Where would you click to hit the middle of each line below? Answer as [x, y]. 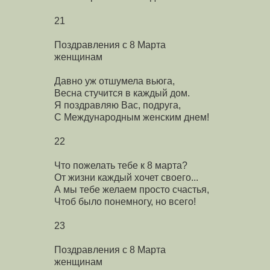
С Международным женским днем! [132, 117]
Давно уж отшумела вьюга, [115, 81]
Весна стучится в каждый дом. [122, 93]
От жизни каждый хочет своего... [126, 177]
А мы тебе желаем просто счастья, [132, 189]
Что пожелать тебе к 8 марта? [121, 165]
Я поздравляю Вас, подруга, [118, 105]
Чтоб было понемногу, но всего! [125, 201]
